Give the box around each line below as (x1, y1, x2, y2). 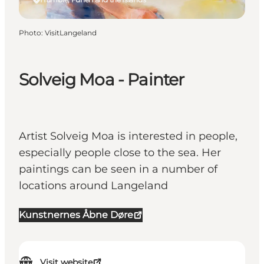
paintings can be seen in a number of (19, 163, 217, 176)
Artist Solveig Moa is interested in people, (19, 130, 237, 143)
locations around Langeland (19, 179, 168, 193)
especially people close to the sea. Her (19, 146, 221, 160)
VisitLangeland (45, 28, 97, 37)
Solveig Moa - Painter (19, 70, 184, 90)
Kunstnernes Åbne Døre (19, 209, 133, 221)
